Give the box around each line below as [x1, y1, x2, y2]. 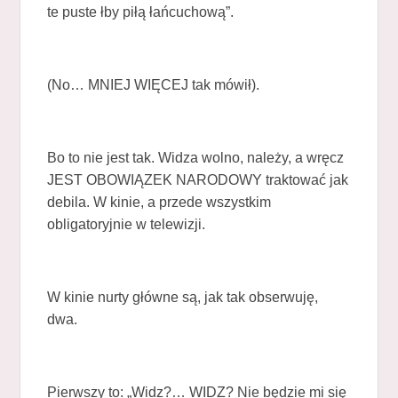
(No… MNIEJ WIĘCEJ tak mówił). [47, 76, 260, 92]
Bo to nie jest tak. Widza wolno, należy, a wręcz [47, 149, 345, 165]
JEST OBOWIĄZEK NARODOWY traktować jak [47, 171, 349, 187]
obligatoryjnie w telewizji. [47, 216, 206, 232]
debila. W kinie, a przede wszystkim [47, 194, 272, 210]
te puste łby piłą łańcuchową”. [47, 4, 235, 20]
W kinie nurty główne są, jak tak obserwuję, [47, 289, 319, 305]
